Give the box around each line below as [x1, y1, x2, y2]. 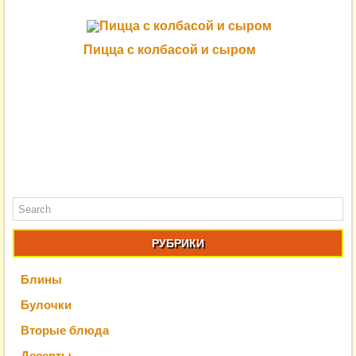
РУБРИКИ [152, 236, 204, 250]
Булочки [21, 297, 72, 311]
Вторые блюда [21, 323, 110, 337]
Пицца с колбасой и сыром [83, 42, 257, 56]
